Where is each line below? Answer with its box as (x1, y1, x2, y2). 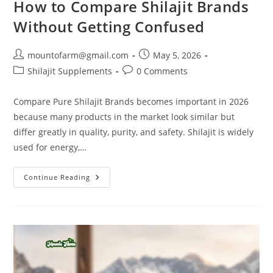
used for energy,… (13, 141, 87, 153)
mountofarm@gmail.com (27, 49, 129, 61)
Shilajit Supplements (27, 65, 113, 77)
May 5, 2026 (153, 49, 202, 61)
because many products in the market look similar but (13, 110, 235, 122)
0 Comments (136, 65, 188, 77)
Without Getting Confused (13, 16, 205, 37)
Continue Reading (24, 172, 91, 182)
